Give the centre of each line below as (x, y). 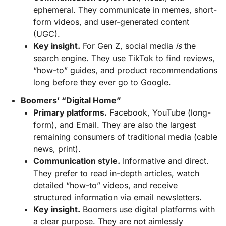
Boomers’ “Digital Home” (71, 101)
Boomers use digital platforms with (148, 210)
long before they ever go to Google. (102, 82)
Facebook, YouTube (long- (159, 113)
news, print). (57, 149)
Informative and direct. (165, 161)
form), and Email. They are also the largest (115, 125)
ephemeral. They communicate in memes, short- (125, 9)
